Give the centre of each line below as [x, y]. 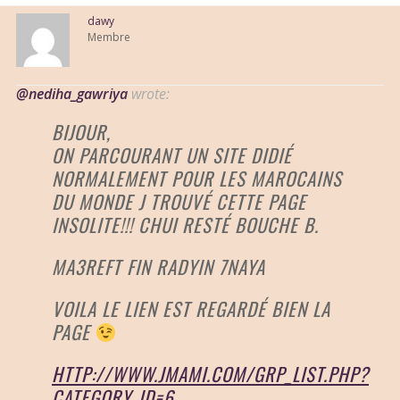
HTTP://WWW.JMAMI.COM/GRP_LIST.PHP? [210, 374]
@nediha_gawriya [72, 94]
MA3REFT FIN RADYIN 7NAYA [158, 267]
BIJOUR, [81, 132]
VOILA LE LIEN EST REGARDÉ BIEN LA [191, 309]
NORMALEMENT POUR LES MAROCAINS [197, 179]
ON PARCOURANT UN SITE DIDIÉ [172, 155]
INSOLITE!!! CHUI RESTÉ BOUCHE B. [185, 225]
